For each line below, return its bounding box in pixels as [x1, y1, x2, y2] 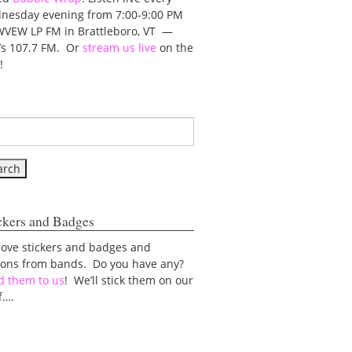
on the [156, 39, 194, 55]
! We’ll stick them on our [64, 273, 194, 288]
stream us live [82, 39, 157, 55]
